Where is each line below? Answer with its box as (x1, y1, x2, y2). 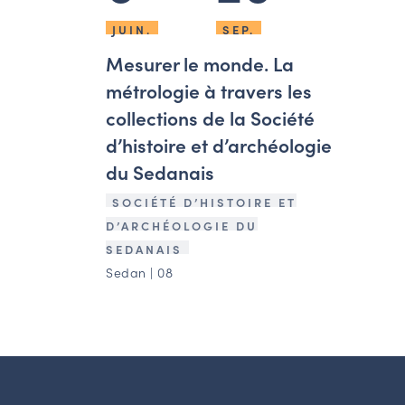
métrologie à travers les (106, 76, 312, 104)
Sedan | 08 (106, 262, 173, 281)
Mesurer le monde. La (106, 49, 294, 77)
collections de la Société (106, 103, 315, 131)
